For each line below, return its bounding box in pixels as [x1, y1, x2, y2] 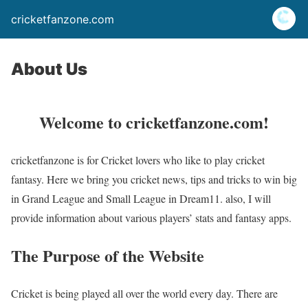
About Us [11, 59, 87, 79]
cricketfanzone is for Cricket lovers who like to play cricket [11, 152, 265, 167]
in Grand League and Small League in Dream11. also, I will [11, 190, 271, 206]
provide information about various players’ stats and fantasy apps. [11, 210, 291, 225]
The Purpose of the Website [11, 243, 204, 267]
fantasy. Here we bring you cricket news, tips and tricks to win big [11, 171, 297, 186]
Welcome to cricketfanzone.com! [39, 109, 269, 134]
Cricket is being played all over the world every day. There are [11, 285, 278, 300]
